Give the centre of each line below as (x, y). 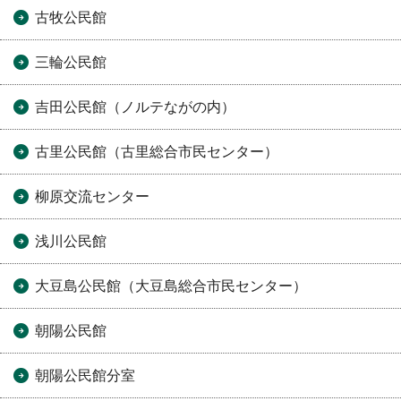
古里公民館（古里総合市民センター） (157, 152)
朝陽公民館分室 (85, 376)
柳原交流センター (92, 197)
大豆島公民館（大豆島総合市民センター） (171, 286)
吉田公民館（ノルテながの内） (135, 107)
